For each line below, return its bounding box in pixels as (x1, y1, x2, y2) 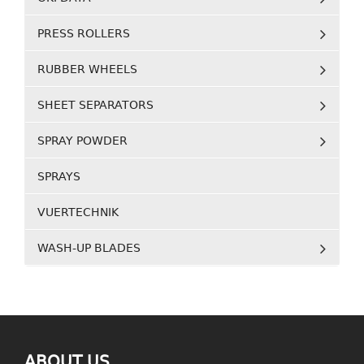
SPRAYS (37, 170, 80, 183)
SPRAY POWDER (37, 134, 128, 147)
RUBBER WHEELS (37, 63, 137, 76)
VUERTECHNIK (37, 206, 119, 219)
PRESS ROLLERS (37, 27, 130, 40)
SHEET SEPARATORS (37, 98, 154, 111)
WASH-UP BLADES (37, 241, 141, 254)
